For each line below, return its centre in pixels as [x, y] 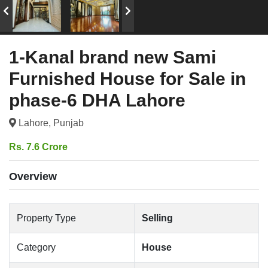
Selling [157, 218]
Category [36, 247]
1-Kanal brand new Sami [112, 57]
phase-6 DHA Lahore [97, 100]
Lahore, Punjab [50, 123]
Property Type [46, 218]
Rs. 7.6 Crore [38, 147]
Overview [33, 176]
